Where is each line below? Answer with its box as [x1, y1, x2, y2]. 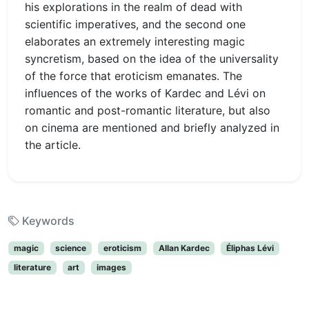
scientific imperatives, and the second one [25, 17, 246, 31]
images [96, 262, 126, 273]
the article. [25, 138, 81, 152]
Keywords [19, 214, 74, 228]
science [55, 243, 87, 253]
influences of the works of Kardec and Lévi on [25, 86, 266, 100]
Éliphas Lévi [226, 243, 275, 253]
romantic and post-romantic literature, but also [25, 103, 270, 117]
